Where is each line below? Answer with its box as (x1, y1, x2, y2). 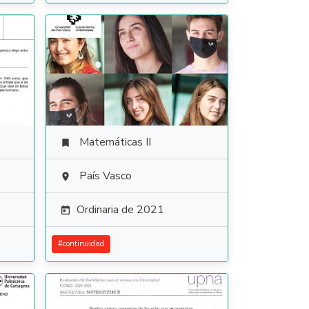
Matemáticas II (79, 134, 151, 150)
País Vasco (79, 168, 132, 183)
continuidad (62, 239, 104, 249)
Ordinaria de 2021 (76, 202, 164, 217)
